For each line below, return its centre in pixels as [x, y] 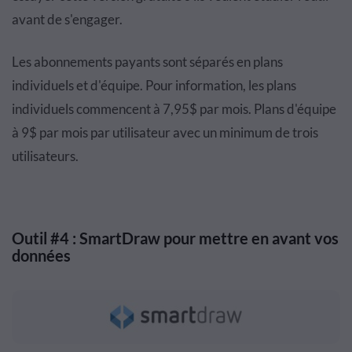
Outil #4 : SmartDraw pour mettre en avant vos [175, 238]
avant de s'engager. [67, 19]
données [41, 255]
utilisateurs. [45, 156]
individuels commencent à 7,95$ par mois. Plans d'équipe [174, 108]
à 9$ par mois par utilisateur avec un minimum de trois [165, 132]
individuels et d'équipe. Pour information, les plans [154, 85]
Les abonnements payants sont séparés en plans [147, 61]
